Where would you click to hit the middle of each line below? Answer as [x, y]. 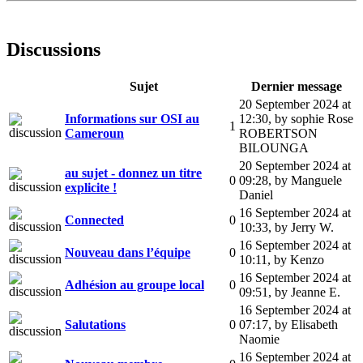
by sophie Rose [314, 118]
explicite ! [91, 187]
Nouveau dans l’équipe [128, 252]
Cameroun [94, 133]
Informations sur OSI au [132, 118]
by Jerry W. [304, 227]
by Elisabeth [306, 324]
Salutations [95, 324]
